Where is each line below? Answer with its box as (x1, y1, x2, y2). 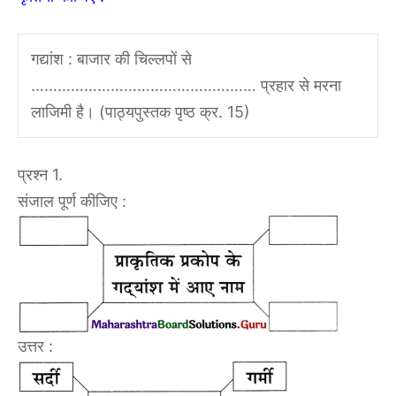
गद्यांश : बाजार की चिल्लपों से (30, 49, 192, 69)
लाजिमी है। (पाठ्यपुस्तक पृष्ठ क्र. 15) (30, 103, 250, 122)
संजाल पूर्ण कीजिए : (18, 192, 126, 211)
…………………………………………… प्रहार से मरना (30, 76, 341, 95)
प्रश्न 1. (18, 165, 63, 185)
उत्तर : (18, 337, 53, 356)
